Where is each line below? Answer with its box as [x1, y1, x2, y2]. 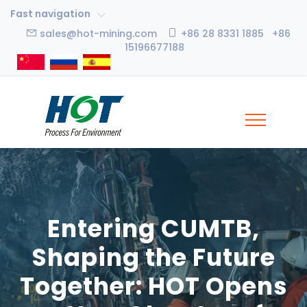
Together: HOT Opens [19, 269, 288, 303]
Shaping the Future [32, 241, 275, 274]
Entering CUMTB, [47, 212, 260, 245]
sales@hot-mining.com [36, 27, 160, 40]
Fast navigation [10, 7, 97, 21]
